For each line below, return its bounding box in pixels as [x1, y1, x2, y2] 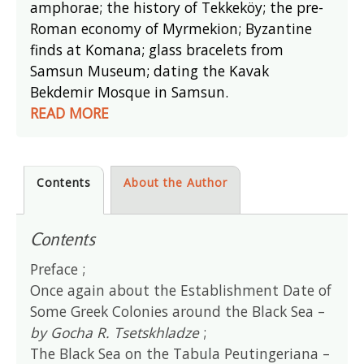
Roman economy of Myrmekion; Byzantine [30, 18, 313, 38]
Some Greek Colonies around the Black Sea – [30, 301, 326, 321]
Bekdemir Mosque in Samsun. [30, 81, 229, 102]
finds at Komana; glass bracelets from [30, 39, 284, 59]
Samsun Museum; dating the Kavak [30, 60, 270, 80]
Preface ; [30, 258, 90, 279]
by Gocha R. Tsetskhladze [30, 322, 200, 342]
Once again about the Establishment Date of [30, 279, 332, 300]
